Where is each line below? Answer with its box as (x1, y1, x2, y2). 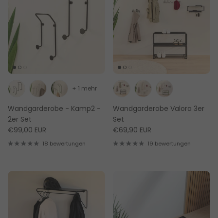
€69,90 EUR (113, 125, 151, 135)
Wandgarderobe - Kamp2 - (8, 104, 101, 114)
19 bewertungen (147, 140, 191, 148)
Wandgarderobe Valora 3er (113, 104, 204, 114)
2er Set (8, 114, 32, 125)
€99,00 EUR (8, 125, 46, 135)
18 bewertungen (42, 140, 86, 148)
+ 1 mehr (72, 84, 97, 93)
